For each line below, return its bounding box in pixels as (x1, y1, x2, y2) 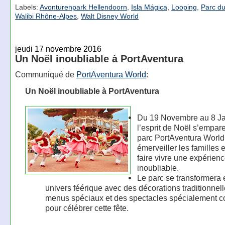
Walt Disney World (80, 12, 139, 20)
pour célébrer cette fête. (45, 203, 129, 212)
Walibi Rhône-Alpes (15, 12, 77, 20)
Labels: (15, 3, 40, 11)
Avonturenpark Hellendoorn (39, 3, 127, 11)
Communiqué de (15, 69, 76, 79)
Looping (171, 3, 197, 11)
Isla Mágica (131, 3, 167, 11)
